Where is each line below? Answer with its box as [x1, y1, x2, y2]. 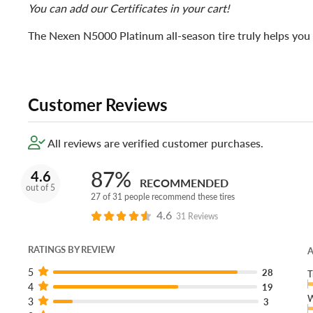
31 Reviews [175, 210, 218, 223]
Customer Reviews [28, 93, 168, 117]
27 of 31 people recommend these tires [91, 191, 235, 203]
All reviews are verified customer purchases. [45, 135, 263, 152]
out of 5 [26, 182, 55, 194]
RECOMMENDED [140, 175, 228, 191]
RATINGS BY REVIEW [28, 243, 115, 256]
